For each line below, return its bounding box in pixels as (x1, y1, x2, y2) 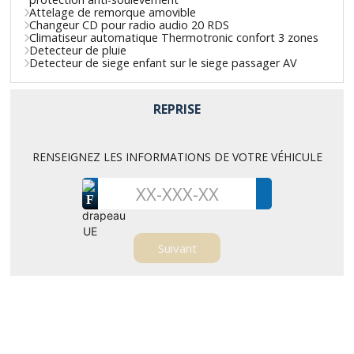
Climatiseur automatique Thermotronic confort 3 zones (29, 29, 319, 45)
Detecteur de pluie (29, 42, 127, 58)
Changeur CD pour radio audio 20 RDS (29, 17, 230, 32)
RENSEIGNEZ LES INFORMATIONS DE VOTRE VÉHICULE (32, 149, 322, 164)
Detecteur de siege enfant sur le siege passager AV (29, 55, 298, 70)
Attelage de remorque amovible (29, 4, 197, 20)
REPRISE (153, 100, 201, 118)
